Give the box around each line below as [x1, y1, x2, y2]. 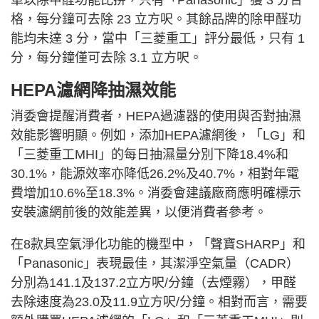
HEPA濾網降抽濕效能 [11, 80, 176, 100]
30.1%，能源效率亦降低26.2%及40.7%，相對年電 [11, 167, 299, 182]
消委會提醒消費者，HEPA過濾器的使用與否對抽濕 [11, 109, 301, 124]
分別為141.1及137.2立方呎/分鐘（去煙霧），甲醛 [11, 276, 296, 291]
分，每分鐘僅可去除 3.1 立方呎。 [11, 51, 202, 66]
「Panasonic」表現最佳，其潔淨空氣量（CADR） [11, 256, 299, 271]
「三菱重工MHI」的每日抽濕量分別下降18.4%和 [11, 147, 288, 162]
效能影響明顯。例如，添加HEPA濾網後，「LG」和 [11, 128, 305, 143]
